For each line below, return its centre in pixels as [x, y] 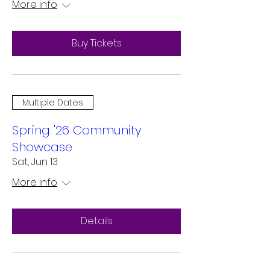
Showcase [42, 147]
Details [96, 221]
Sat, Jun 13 [35, 162]
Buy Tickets [96, 43]
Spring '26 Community [77, 130]
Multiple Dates [53, 102]
